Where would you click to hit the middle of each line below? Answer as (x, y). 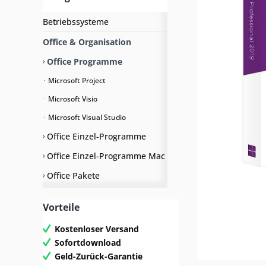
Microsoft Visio (72, 99)
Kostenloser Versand (97, 229)
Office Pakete (72, 175)
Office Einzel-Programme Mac (105, 156)
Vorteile (61, 207)
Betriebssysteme (76, 22)
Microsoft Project (76, 80)
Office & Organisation (87, 42)
